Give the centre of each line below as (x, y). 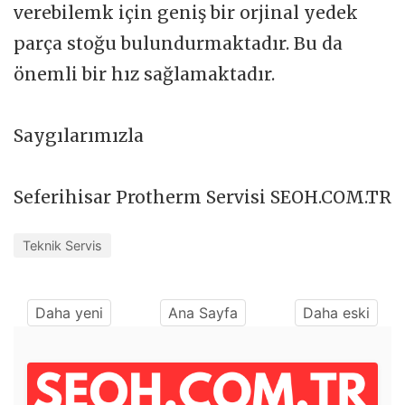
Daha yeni (69, 313)
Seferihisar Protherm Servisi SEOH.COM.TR (202, 198)
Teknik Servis (62, 246)
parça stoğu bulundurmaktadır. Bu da (178, 44)
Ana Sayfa (203, 313)
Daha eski (336, 313)
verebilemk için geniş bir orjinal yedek (186, 13)
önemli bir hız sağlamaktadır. (144, 75)
